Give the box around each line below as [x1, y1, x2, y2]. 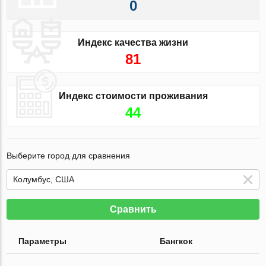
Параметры [18, 236, 67, 246]
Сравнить [109, 204, 157, 214]
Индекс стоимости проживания [58, 90, 208, 101]
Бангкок [160, 236, 193, 246]
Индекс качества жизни [78, 37, 188, 47]
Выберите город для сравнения [7, 150, 131, 160]
